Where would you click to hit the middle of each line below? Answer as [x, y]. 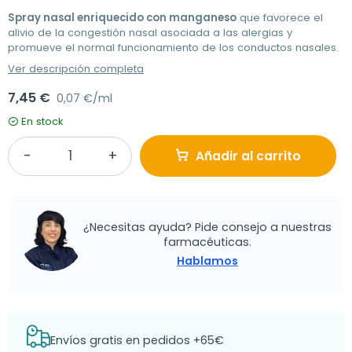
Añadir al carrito [248, 156]
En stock [42, 122]
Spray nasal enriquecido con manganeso [122, 18]
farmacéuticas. [207, 242]
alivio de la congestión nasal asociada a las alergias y [150, 33]
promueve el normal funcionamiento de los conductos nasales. [173, 48]
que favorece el [280, 18]
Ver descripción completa [76, 69]
